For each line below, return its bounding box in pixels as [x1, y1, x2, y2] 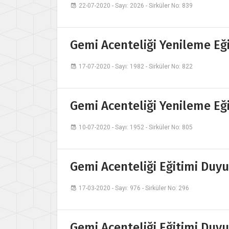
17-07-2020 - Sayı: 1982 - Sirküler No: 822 [79, 63, 193, 71]
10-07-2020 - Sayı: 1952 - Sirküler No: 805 [79, 124, 193, 131]
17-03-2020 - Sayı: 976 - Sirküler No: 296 [79, 185, 189, 192]
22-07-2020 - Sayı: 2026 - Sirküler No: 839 [79, 2, 193, 10]
